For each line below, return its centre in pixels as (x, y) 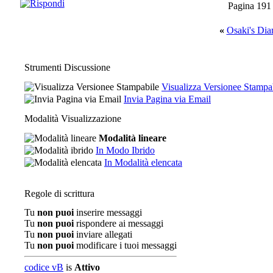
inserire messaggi (108, 212)
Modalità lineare (133, 138)
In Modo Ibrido (125, 150)
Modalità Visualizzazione (73, 119)
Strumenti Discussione (67, 67)
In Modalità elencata (143, 162)
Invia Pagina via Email (167, 99)
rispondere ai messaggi (119, 223)
